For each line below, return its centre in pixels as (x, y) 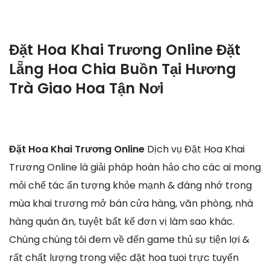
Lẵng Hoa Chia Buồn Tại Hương (123, 69)
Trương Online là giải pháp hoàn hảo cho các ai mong (135, 168)
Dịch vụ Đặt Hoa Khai (196, 149)
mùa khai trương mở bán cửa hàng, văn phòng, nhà (131, 204)
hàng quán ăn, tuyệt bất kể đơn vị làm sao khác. (122, 222)
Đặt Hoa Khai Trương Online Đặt (125, 49)
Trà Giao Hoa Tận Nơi (86, 88)
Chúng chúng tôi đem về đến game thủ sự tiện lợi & (129, 240)
